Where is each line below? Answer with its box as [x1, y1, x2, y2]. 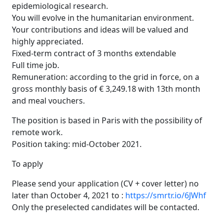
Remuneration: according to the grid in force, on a [12, 72, 199, 82]
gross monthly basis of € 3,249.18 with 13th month [12, 83, 200, 94]
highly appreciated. [12, 36, 83, 47]
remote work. [12, 127, 63, 138]
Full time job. [12, 60, 59, 71]
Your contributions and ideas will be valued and [12, 24, 188, 35]
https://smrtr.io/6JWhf [125, 190, 206, 201]
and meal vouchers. [12, 95, 85, 106]
